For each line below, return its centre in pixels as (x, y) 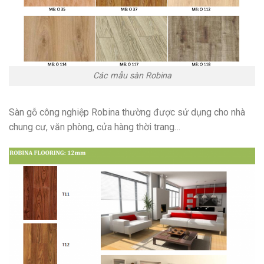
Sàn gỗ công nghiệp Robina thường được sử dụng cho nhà (127, 113)
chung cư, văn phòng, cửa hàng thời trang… (95, 127)
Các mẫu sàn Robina (132, 76)
